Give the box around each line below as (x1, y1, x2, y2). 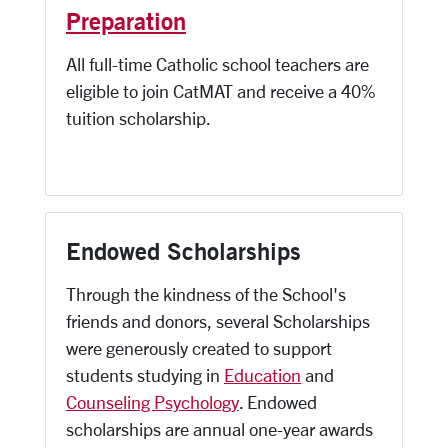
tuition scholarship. (66, 108, 211, 128)
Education (224, 365, 301, 385)
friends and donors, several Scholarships (66, 311, 370, 331)
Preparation (66, 6, 186, 36)
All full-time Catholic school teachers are (66, 54, 369, 74)
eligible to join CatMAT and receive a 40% (66, 81, 375, 101)
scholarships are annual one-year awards (66, 419, 373, 439)
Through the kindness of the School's (66, 284, 346, 304)
